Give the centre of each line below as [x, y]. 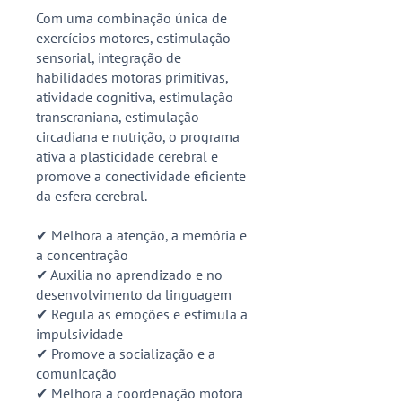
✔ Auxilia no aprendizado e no [129, 274]
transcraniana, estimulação [118, 116]
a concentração [82, 254]
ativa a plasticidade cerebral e [127, 156]
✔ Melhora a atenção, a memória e [141, 235]
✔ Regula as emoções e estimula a [142, 314]
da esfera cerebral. [92, 195]
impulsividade [79, 333]
